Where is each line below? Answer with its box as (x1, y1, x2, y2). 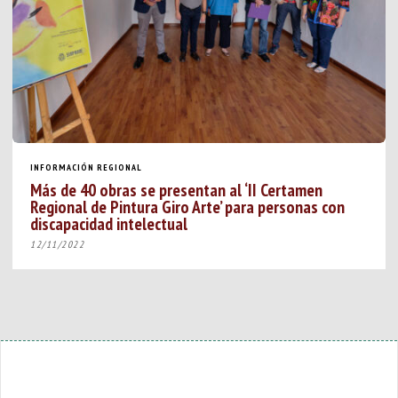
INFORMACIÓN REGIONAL (30, 161, 143, 173)
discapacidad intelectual (30, 211, 188, 235)
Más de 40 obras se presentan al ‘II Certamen (30, 178, 323, 201)
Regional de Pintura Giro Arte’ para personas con (30, 195, 346, 218)
